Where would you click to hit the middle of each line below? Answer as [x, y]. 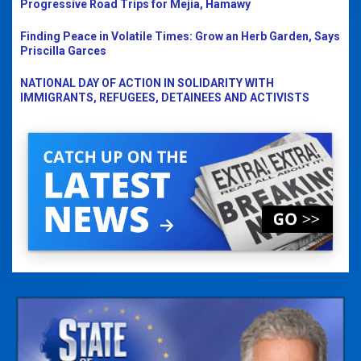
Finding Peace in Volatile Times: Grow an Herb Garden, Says [180, 36]
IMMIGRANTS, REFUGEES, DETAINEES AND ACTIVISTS [165, 97]
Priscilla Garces [63, 50]
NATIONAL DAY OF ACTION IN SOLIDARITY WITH [147, 83]
